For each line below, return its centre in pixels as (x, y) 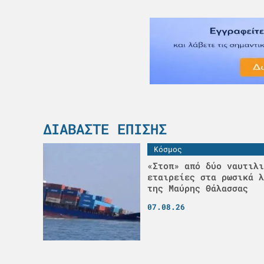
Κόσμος (168, 149)
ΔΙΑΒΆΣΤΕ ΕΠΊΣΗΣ (105, 129)
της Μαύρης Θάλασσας (197, 188)
